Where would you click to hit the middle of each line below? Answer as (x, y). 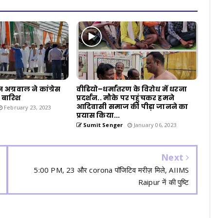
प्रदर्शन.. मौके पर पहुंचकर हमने (125, 98)
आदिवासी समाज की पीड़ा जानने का (132, 107)
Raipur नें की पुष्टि (163, 182)
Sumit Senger (102, 125)
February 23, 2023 (27, 108)
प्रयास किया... (98, 116)
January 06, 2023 (154, 125)
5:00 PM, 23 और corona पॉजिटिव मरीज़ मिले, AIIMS (111, 170)
